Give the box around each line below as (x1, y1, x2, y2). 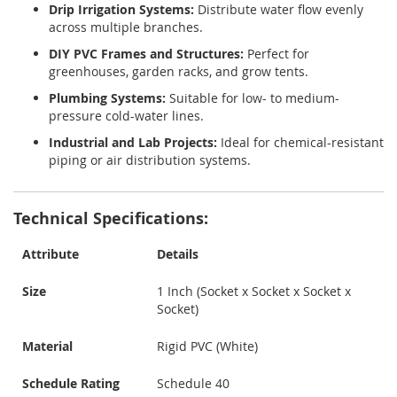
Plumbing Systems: (49, 90, 166, 107)
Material (22, 338, 73, 355)
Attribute (22, 245, 79, 263)
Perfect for (244, 45, 309, 63)
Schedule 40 (157, 375, 230, 393)
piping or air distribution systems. (49, 152, 251, 169)
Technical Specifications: (13, 207, 208, 230)
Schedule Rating (22, 375, 120, 393)
